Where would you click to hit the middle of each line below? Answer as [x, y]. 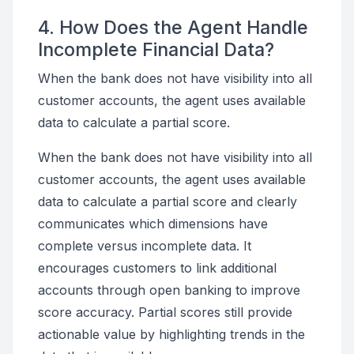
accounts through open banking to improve [169, 290]
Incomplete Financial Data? [156, 49]
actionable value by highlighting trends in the [171, 334]
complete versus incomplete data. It [145, 246]
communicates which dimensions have [153, 224]
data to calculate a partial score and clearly [168, 201]
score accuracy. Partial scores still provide [165, 312]
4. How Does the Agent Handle [173, 27]
